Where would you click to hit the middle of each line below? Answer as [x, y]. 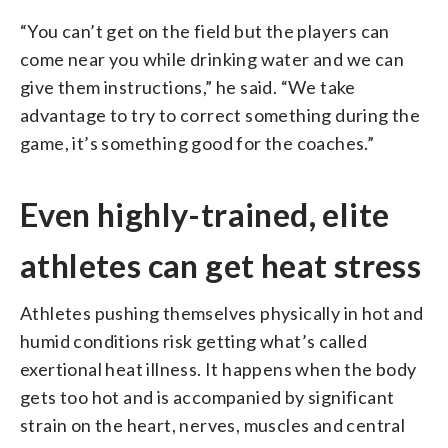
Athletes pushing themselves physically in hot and [222, 312]
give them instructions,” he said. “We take [188, 86]
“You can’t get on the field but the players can [205, 30]
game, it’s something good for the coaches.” [197, 142]
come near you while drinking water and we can [212, 58]
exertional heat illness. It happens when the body [218, 368]
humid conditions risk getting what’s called [194, 340]
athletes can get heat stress [221, 265]
